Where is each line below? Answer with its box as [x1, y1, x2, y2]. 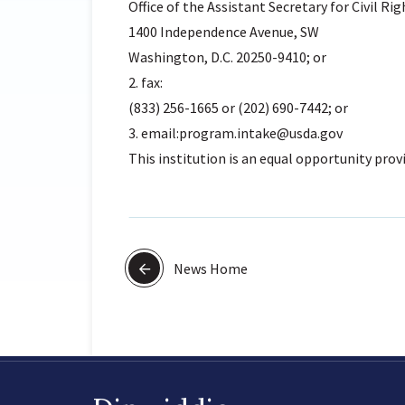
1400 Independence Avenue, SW [128, 23, 319, 41]
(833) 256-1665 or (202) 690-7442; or [128, 99, 348, 117]
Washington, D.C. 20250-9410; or [128, 48, 326, 66]
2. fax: [128, 73, 163, 91]
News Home [171, 259, 248, 278]
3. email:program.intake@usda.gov [128, 124, 343, 142]
